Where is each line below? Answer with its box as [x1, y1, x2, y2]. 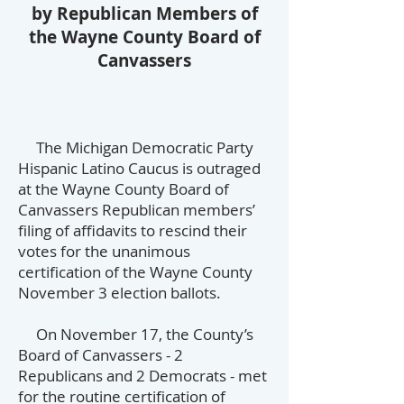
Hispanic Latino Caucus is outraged [18, 158, 261, 179]
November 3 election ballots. [18, 282, 221, 303]
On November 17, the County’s [18, 324, 253, 344]
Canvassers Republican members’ [18, 199, 255, 220]
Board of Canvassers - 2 [18, 344, 183, 365]
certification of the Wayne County [18, 262, 252, 282]
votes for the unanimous [18, 241, 190, 262]
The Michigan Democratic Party [18, 137, 253, 158]
